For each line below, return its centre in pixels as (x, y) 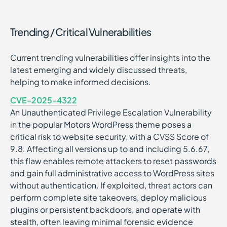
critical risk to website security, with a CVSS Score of (109, 137)
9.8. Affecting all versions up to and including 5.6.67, (110, 149)
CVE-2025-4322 (44, 100)
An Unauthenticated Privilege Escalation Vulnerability (111, 112)
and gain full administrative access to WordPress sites (112, 173)
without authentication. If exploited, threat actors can (111, 185)
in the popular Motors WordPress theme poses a (101, 124)
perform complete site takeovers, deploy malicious (108, 197)
